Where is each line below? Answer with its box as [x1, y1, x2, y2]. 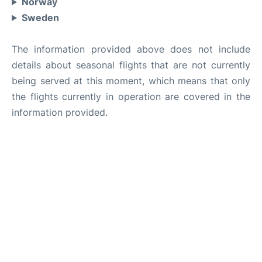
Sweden [21, 12, 59, 23]
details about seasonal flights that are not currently [12, 59, 250, 71]
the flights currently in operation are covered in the [12, 91, 250, 102]
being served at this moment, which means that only [12, 75, 250, 87]
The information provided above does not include [12, 43, 250, 55]
